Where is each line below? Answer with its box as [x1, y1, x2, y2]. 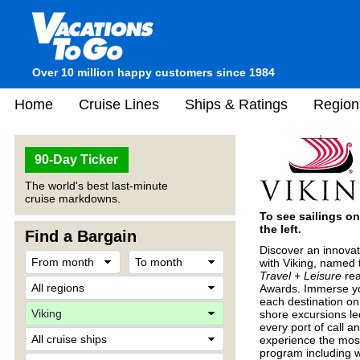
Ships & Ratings [185, 96, 288, 112]
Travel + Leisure [260, 269, 342, 282]
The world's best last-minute [25, 179, 168, 192]
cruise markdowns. [25, 192, 121, 205]
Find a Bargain [25, 227, 137, 245]
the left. [260, 222, 301, 235]
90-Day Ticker [35, 153, 119, 166]
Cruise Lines [79, 96, 159, 112]
